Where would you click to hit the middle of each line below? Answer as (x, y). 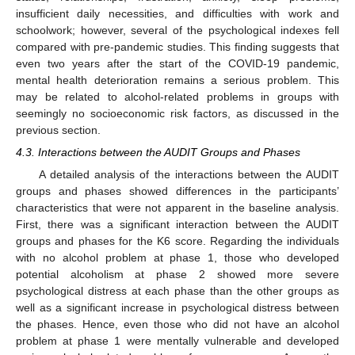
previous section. (58, 130)
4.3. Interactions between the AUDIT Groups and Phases (158, 152)
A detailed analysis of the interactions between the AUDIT (189, 175)
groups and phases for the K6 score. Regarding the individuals (177, 241)
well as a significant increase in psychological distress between (177, 308)
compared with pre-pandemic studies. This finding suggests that (177, 46)
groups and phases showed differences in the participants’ (177, 191)
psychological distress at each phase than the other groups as (177, 291)
